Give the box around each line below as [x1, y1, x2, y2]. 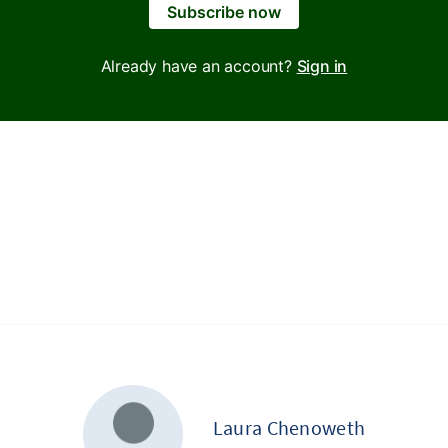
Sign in [296, 56, 348, 76]
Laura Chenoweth [212, 414, 366, 440]
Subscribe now [167, 2, 281, 22]
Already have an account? [100, 56, 297, 76]
